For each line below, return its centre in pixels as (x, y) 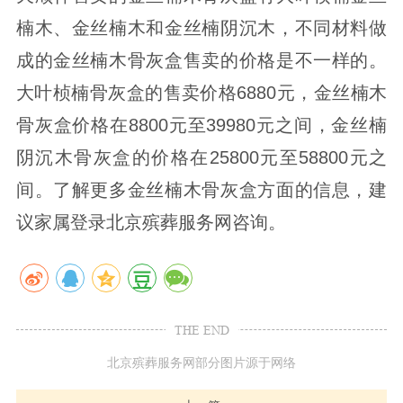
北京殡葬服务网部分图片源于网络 (201, 362)
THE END (201, 330)
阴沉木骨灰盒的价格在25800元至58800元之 (201, 157)
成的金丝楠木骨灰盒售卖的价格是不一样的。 (201, 60)
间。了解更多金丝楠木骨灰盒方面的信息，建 (201, 189)
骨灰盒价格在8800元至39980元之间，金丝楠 (201, 125)
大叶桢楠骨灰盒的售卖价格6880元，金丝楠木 (201, 92)
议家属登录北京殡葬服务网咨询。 (151, 222)
